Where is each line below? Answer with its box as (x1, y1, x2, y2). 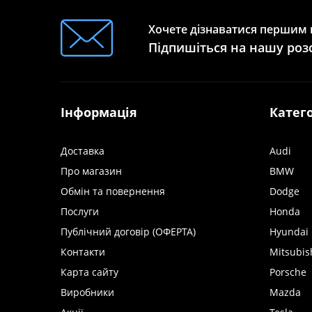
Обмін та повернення (61, 185, 165, 198)
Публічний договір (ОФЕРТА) (61, 225, 196, 238)
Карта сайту (61, 265, 118, 279)
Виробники (61, 286, 114, 299)
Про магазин (61, 164, 122, 178)
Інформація (61, 104, 137, 120)
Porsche (270, 265, 306, 279)
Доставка (61, 144, 104, 157)
